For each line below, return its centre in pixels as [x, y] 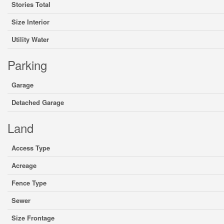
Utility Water [30, 39]
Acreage [24, 165]
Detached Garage [38, 102]
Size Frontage [33, 218]
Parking [27, 65]
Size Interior [30, 22]
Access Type [31, 148]
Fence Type [29, 183]
